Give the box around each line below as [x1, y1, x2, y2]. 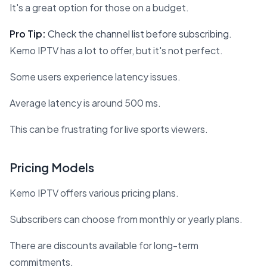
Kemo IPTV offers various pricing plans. [10, 187, 179, 200]
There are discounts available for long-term [10, 239, 198, 252]
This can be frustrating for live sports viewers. [10, 123, 208, 136]
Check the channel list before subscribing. [46, 27, 232, 41]
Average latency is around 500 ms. [10, 97, 161, 110]
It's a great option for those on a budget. [10, 1, 189, 14]
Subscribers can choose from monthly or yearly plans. [10, 213, 243, 226]
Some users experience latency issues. [10, 70, 181, 83]
